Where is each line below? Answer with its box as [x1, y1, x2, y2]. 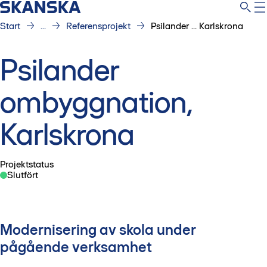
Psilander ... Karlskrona [150, 20, 243, 32]
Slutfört [7, 169, 38, 181]
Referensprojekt [66, 20, 131, 32]
